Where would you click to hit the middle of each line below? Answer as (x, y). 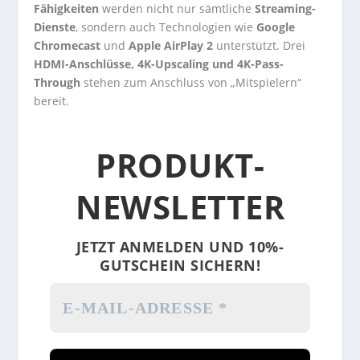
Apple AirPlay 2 (171, 45)
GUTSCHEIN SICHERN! (180, 265)
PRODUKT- (180, 165)
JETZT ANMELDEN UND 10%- (180, 246)
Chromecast (67, 45)
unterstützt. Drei (260, 45)
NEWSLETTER (180, 207)
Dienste (55, 27)
